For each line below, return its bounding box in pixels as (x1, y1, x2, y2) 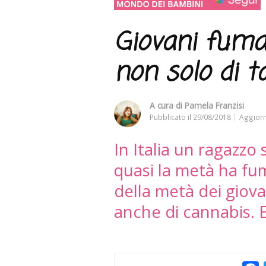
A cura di (150, 99, 185, 111)
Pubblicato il (150, 112, 193, 122)
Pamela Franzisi (185, 99, 244, 111)
